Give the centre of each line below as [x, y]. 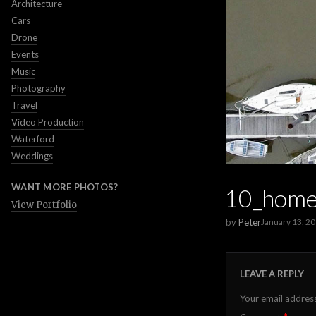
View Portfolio [44, 205]
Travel [24, 105]
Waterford [33, 139]
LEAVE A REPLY [272, 273]
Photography [38, 88]
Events [25, 54]
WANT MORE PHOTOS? [65, 187]
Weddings [32, 156]
